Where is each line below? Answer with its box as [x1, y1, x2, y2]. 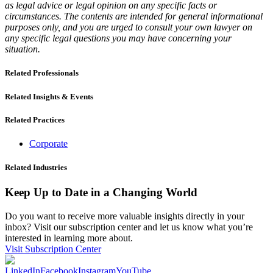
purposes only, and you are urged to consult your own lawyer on [5, 22, 252, 33]
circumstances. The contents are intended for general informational [5, 11, 263, 22]
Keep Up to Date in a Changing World [5, 186, 197, 199]
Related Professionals [5, 68, 79, 78]
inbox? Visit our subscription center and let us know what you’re [5, 222, 253, 233]
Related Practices [5, 115, 65, 124]
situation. [5, 44, 40, 55]
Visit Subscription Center [5, 244, 101, 255]
